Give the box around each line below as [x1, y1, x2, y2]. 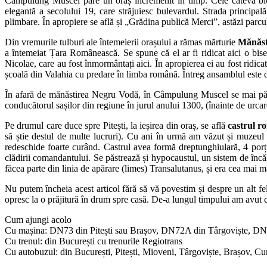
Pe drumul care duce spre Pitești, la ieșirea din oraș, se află [5, 120, 228, 131]
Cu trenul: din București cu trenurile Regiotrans [5, 236, 182, 247]
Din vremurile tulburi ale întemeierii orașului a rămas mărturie [5, 37, 238, 48]
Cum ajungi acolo [5, 215, 72, 225]
